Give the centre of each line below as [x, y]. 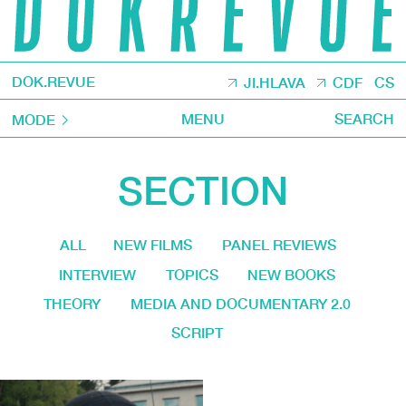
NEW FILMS [152, 245]
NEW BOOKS [292, 275]
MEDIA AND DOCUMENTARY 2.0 [240, 304]
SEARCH [365, 118]
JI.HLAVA [274, 82]
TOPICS [192, 275]
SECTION [203, 190]
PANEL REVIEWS [279, 245]
